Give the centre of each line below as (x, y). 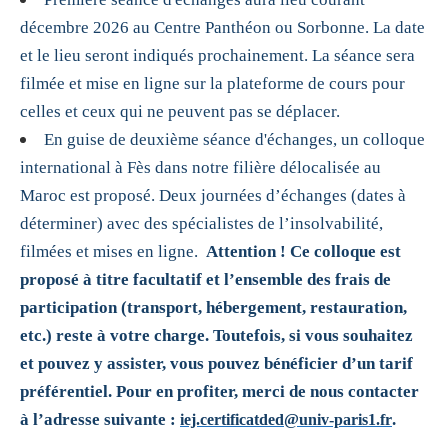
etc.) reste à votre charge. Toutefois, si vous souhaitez (216, 336)
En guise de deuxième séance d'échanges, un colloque (234, 140)
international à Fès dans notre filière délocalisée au (200, 168)
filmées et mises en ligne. (113, 252)
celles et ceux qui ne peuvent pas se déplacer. (180, 112)
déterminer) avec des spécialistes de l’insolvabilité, (201, 224)
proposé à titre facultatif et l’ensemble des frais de (205, 280)
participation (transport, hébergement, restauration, (213, 308)
